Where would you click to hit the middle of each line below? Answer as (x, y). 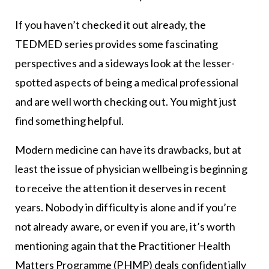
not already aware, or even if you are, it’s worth (125, 226)
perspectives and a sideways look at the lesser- (125, 63)
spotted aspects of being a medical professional (127, 82)
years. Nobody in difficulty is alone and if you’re (126, 207)
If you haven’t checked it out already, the (110, 24)
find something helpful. (69, 120)
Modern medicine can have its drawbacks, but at (128, 149)
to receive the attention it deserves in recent (121, 188)
